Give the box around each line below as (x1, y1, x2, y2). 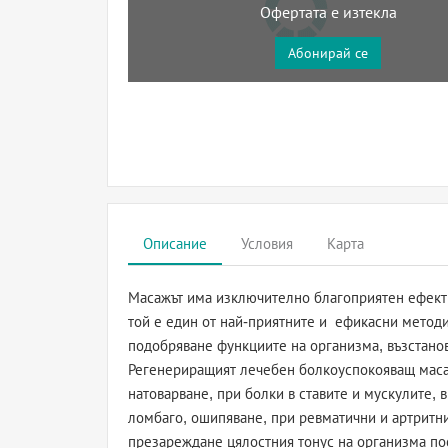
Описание (143, 235, 207, 252)
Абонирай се (288, 45, 368, 61)
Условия (241, 235, 293, 252)
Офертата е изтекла (259, 4, 397, 21)
